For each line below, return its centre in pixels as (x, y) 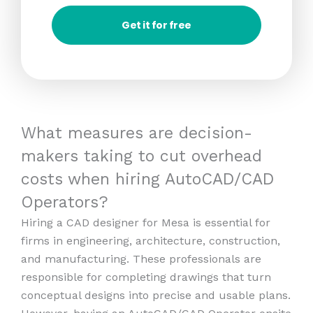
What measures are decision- (137, 133)
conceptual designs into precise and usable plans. (156, 295)
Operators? (65, 202)
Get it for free (156, 25)
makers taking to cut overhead (141, 156)
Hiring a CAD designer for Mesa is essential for (146, 222)
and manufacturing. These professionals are (141, 259)
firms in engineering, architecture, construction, (151, 240)
